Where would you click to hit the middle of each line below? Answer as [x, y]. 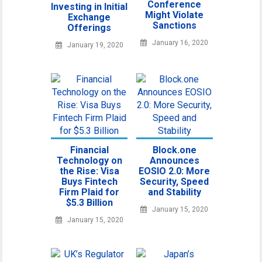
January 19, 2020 [95, 45]
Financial [89, 150]
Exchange [89, 17]
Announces [174, 161]
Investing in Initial [89, 7]
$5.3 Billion [89, 203]
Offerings [89, 28]
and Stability [174, 192]
